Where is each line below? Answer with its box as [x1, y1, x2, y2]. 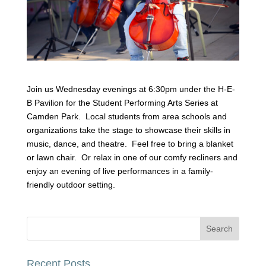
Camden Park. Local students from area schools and [26, 111, 227, 121]
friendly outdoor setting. [26, 179, 115, 189]
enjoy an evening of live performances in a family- [26, 166, 213, 176]
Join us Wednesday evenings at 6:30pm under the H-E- [26, 84, 235, 94]
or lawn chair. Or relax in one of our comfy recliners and [26, 152, 237, 162]
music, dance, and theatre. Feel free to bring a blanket [26, 138, 233, 148]
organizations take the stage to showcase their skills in [26, 125, 230, 135]
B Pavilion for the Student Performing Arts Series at [26, 97, 218, 107]
